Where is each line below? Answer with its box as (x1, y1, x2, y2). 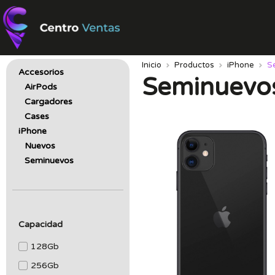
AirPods (25, 82, 57, 92)
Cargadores (25, 96, 72, 107)
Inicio (142, 60, 162, 70)
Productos (174, 60, 215, 70)
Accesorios (18, 67, 64, 77)
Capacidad (18, 219, 63, 230)
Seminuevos (25, 155, 74, 166)
